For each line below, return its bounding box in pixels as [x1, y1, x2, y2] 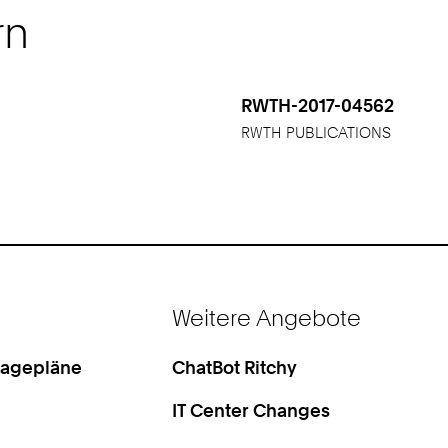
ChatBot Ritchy [172, 356, 298, 379]
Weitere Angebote [172, 303, 362, 331]
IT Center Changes [172, 399, 331, 422]
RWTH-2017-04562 [241, 93, 395, 116]
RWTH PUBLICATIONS [241, 123, 392, 142]
